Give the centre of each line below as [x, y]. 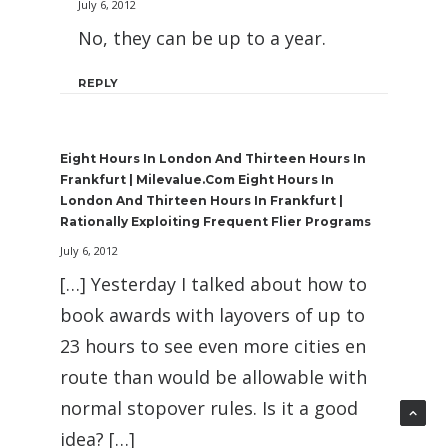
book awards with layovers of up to [212, 315]
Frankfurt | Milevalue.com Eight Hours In [197, 180]
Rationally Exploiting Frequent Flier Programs [215, 222]
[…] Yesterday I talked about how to [213, 284]
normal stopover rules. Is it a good [209, 408]
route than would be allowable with [213, 377]
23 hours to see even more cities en [213, 346]
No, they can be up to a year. [202, 38]
